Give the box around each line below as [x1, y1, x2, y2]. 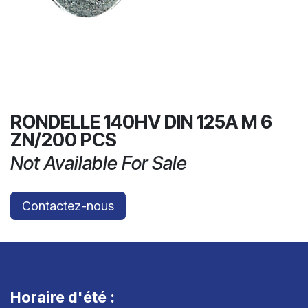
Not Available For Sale [10, 152, 187, 175]
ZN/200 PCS [10, 129, 117, 151]
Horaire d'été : [10, 288, 118, 307]
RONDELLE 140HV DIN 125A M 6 [10, 111, 272, 133]
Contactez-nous [22, 199, 114, 213]
